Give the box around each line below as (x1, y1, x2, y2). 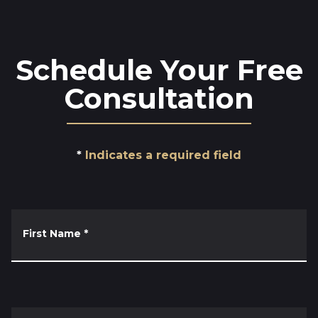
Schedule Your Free (15, 52, 303, 87)
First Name (23, 226, 81, 240)
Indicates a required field (85, 148, 241, 162)
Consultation (64, 80, 254, 116)
